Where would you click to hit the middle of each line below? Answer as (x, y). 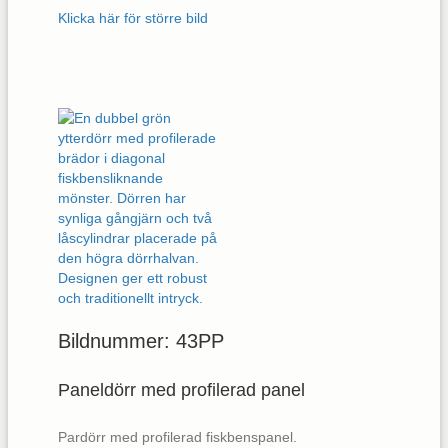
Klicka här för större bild (133, 17)
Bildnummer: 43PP (141, 340)
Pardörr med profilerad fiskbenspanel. (177, 436)
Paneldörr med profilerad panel (181, 389)
